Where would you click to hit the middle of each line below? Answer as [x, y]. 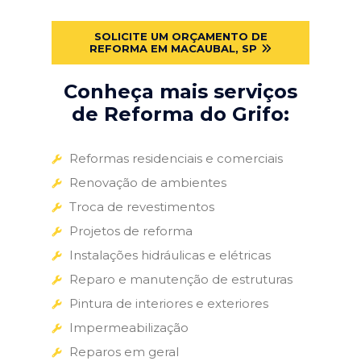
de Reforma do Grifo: [180, 114]
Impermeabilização [129, 327]
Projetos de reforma [131, 230]
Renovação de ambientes [148, 182]
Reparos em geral [124, 351]
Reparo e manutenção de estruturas [181, 279]
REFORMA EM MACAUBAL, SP [173, 48]
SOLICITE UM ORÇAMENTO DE [180, 36]
